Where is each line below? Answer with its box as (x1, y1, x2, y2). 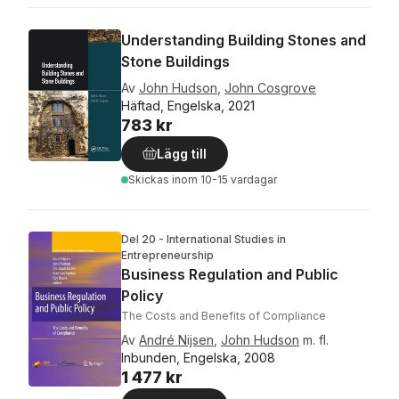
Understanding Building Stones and (121, 31, 366, 49)
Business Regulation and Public (121, 265, 338, 283)
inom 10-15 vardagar (172, 173, 277, 186)
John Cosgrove (224, 80, 316, 95)
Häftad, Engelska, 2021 (121, 98, 255, 113)
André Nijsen (139, 332, 214, 347)
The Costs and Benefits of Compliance (121, 309, 326, 322)
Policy (121, 287, 163, 305)
